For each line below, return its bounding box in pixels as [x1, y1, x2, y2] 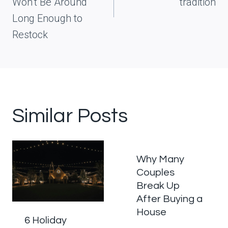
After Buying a [136, 194, 203, 204]
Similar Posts [12, 105, 128, 126]
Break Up [136, 181, 180, 191]
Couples [136, 167, 175, 178]
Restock [12, 28, 48, 41]
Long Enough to [12, 12, 82, 24]
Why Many [136, 154, 184, 164]
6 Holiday [24, 215, 67, 225]
